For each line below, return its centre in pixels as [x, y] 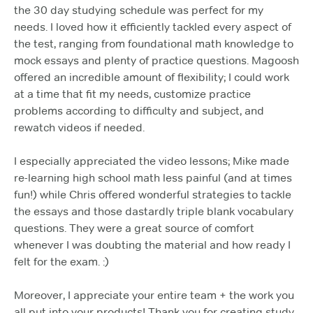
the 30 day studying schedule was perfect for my [139, 10]
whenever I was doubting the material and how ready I [152, 245]
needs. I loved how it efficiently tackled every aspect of [153, 27]
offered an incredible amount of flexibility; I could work [152, 77]
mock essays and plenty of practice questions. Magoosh [156, 60]
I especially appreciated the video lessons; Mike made [152, 161]
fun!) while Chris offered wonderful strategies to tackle [153, 194]
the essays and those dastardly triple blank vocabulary [154, 211]
